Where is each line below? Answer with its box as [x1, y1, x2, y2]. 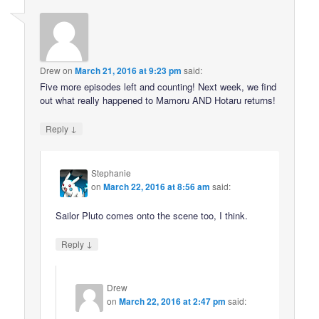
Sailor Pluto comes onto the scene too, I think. [56, 208, 249, 222]
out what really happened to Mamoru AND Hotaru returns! [40, 93, 276, 108]
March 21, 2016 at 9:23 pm [75, 64, 182, 78]
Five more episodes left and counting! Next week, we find [40, 80, 277, 94]
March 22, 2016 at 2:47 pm [119, 295, 226, 308]
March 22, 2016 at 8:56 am [103, 179, 211, 193]
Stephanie [91, 166, 132, 179]
